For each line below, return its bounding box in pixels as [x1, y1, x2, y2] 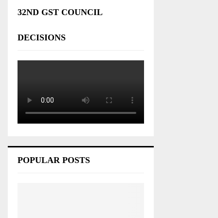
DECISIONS [18, 33, 66, 42]
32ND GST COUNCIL [18, 7, 102, 17]
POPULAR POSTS [18, 155, 90, 165]
